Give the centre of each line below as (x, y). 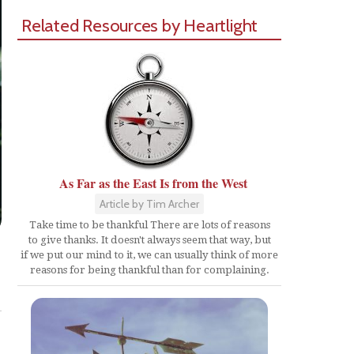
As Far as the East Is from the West (153, 183)
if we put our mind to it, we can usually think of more (149, 255)
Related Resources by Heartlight (140, 25)
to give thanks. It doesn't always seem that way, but (149, 240)
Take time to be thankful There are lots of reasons (149, 225)
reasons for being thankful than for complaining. (149, 270)
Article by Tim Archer (149, 204)
